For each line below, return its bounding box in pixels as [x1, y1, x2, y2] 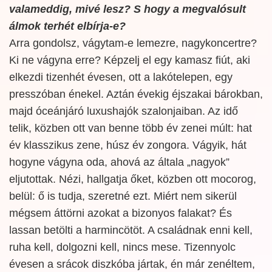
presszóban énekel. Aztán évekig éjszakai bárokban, [9, 88, 263, 100]
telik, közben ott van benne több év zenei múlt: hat [9, 122, 252, 134]
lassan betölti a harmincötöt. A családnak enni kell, [9, 224, 253, 236]
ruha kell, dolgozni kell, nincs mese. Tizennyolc [9, 241, 236, 253]
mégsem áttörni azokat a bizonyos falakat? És [9, 207, 232, 219]
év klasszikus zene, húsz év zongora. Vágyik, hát [9, 139, 246, 151]
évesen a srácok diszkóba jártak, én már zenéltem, [9, 258, 255, 270]
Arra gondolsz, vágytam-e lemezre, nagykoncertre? [9, 37, 257, 49]
